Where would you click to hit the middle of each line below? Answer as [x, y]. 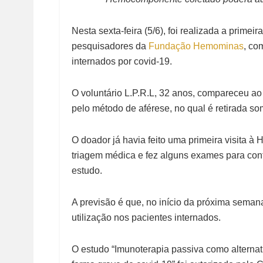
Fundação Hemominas [196, 46]
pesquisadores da [110, 46]
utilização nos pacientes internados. [146, 218]
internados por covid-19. [122, 62]
